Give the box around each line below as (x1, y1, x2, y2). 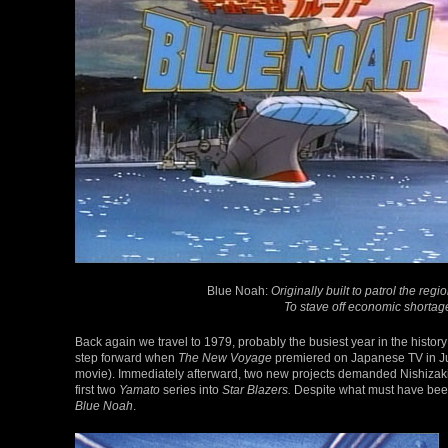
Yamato (119, 383, 160, 397)
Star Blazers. (222, 383, 291, 397)
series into (160, 383, 222, 397)
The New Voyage (178, 351, 272, 365)
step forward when (75, 351, 178, 365)
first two (75, 383, 119, 397)
